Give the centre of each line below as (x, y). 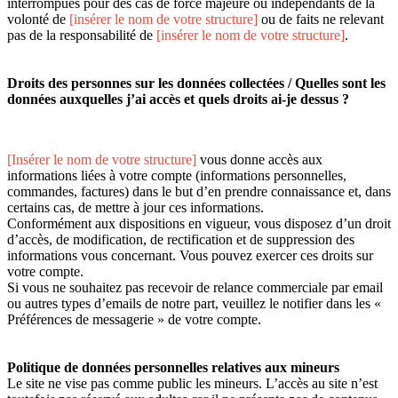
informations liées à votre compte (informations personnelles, (177, 176)
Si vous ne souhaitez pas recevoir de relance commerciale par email (195, 288)
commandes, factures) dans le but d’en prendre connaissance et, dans (199, 192)
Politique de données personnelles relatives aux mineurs (173, 368)
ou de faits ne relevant (322, 20)
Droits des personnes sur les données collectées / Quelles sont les (196, 84)
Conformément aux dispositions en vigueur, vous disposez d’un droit (199, 224)
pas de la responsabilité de (82, 36)
